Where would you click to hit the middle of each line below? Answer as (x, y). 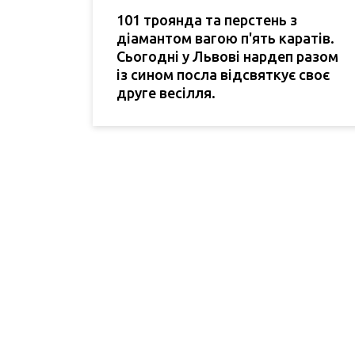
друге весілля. (166, 93)
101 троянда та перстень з (207, 20)
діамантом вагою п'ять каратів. (225, 38)
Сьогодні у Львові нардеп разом (227, 57)
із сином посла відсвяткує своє (223, 75)
